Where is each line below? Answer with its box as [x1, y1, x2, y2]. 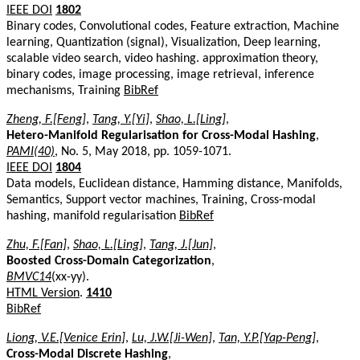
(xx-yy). [51, 270, 89, 284]
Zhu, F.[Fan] [6, 238, 67, 252]
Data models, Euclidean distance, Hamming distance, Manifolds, [6, 177, 342, 190]
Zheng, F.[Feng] [6, 112, 86, 126]
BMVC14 [6, 270, 51, 284]
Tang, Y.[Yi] [92, 112, 149, 126]
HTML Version [6, 286, 80, 300]
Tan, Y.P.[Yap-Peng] [219, 331, 316, 345]
